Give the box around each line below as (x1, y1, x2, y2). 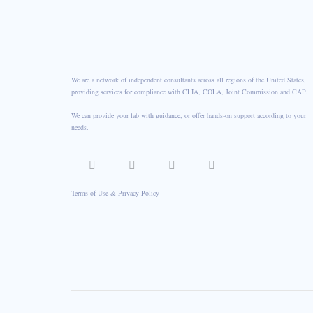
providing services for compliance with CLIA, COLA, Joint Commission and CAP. (71, 86, 307, 96)
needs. (71, 122, 89, 132)
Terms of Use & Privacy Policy (71, 187, 159, 198)
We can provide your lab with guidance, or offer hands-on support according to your (71, 110, 306, 120)
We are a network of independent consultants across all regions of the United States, (71, 74, 306, 85)
